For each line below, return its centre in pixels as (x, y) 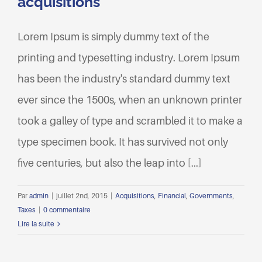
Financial (172, 196)
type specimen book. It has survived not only (123, 142)
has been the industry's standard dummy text (124, 79)
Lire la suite (36, 224)
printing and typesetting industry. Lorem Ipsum (129, 58)
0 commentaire (67, 210)
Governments (211, 196)
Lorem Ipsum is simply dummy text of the (113, 37)
